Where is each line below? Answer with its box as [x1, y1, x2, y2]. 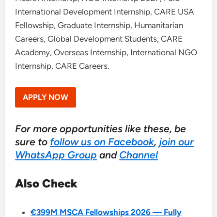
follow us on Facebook [50, 135, 155, 148]
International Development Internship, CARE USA [15, 7, 195, 16]
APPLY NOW [23, 92, 69, 102]
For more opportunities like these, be [15, 122, 186, 135]
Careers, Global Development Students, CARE [15, 34, 183, 44]
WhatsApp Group [15, 148, 97, 161]
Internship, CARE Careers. [15, 61, 110, 71]
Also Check [15, 176, 78, 190]
